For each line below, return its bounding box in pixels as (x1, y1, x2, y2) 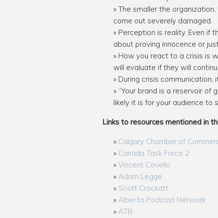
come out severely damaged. (113, 16, 212, 25)
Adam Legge (118, 172, 162, 181)
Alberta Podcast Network (118, 195, 205, 204)
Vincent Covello (118, 160, 170, 169)
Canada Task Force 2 (118, 148, 189, 158)
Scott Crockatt (118, 183, 168, 193)
